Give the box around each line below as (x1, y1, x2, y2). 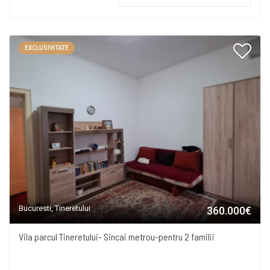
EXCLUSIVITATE (25, 45, 69, 51)
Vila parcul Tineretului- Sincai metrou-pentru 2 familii (19, 231, 215, 242)
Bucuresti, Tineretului (19, 204, 90, 213)
